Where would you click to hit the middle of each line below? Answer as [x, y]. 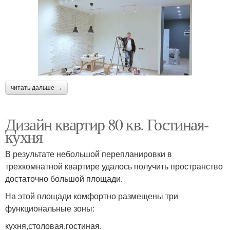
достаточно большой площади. [64, 179]
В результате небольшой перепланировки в [89, 154]
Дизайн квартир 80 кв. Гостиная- [107, 124]
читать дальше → [36, 88]
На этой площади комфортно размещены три [92, 196]
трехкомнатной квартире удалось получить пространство [114, 166]
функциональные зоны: [50, 208]
